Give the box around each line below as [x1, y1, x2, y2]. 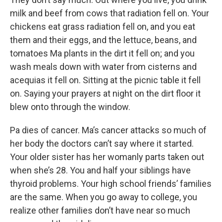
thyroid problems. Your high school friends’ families [10, 178, 212, 189]
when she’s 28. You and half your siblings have [10, 165, 191, 175]
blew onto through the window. [10, 101, 130, 112]
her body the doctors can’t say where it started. [10, 138, 194, 149]
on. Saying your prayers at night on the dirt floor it [10, 88, 201, 99]
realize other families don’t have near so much [10, 205, 190, 216]
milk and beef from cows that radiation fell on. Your [10, 7, 209, 18]
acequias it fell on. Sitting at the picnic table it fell [10, 74, 201, 85]
